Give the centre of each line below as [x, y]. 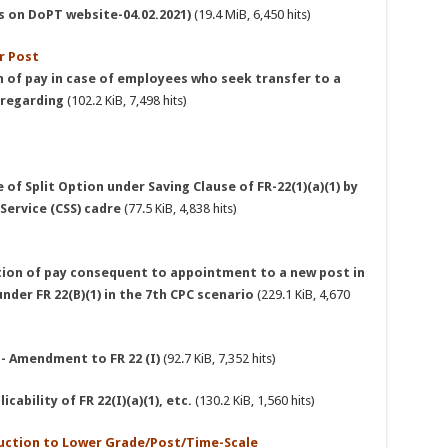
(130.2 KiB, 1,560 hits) [253, 401]
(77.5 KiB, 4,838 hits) [178, 209]
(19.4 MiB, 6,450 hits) [250, 15]
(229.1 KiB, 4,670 [301, 295]
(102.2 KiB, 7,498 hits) [125, 101]
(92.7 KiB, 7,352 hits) [217, 359]
